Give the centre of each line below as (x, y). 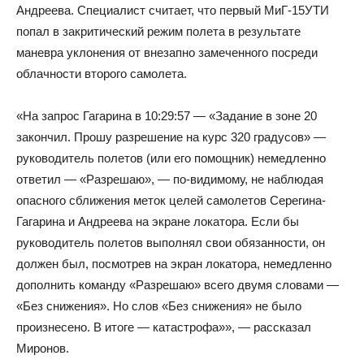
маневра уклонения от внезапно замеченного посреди (167, 52)
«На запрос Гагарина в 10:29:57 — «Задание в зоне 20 (167, 115)
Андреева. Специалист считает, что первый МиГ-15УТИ (173, 10)
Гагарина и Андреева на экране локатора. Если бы (158, 221)
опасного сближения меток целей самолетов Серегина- (171, 200)
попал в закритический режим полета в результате (158, 31)
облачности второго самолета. (102, 73)
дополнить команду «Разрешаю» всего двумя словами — (178, 284)
